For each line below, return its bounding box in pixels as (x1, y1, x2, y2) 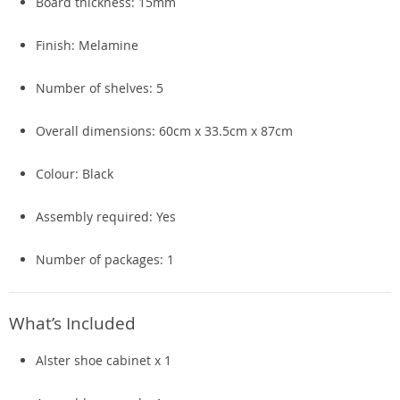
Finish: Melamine (36, 37, 138, 54)
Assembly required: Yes (36, 208, 176, 225)
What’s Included (9, 312, 136, 334)
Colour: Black (36, 165, 113, 182)
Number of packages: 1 (36, 251, 174, 268)
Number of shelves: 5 (36, 79, 163, 96)
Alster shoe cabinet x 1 (36, 352, 171, 369)
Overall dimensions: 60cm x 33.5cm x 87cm (36, 122, 293, 139)
